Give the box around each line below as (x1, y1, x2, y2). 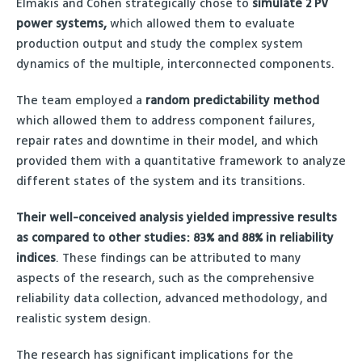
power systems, (16, 15, 107, 32)
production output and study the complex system (16, 36, 303, 53)
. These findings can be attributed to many (56, 250, 301, 267)
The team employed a (16, 92, 145, 109)
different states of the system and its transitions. (16, 173, 305, 190)
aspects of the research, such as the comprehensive (16, 270, 314, 287)
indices (16, 250, 56, 267)
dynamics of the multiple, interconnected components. (16, 56, 335, 73)
